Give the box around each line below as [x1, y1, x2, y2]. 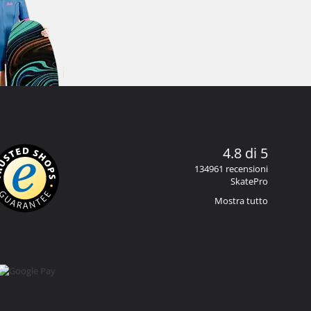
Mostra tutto [215, 194, 268, 207]
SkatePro [230, 174, 268, 187]
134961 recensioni [194, 162, 268, 175]
